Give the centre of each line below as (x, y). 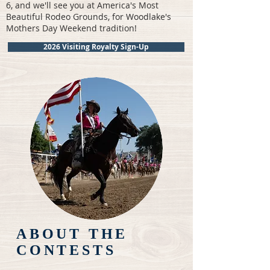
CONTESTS (66, 250)
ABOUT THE (72, 234)
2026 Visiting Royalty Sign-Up (96, 47)
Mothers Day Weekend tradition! (74, 28)
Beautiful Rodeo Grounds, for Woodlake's (89, 17)
